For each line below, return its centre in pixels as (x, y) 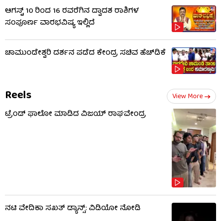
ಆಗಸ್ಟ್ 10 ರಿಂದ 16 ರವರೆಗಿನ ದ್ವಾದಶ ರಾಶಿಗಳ (72, 11)
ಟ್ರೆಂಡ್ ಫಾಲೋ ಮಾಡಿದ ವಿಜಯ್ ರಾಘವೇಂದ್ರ (75, 114)
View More (187, 96)
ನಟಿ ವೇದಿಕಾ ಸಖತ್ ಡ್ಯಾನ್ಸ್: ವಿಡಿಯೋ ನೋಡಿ (73, 209)
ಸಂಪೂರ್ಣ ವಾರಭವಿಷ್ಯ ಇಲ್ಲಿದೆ (50, 23)
